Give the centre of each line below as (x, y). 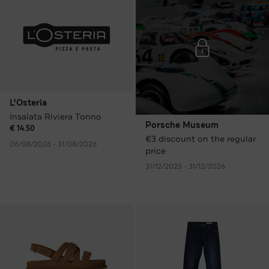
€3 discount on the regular (201, 138)
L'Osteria (28, 103)
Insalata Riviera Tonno (56, 116)
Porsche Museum (182, 125)
